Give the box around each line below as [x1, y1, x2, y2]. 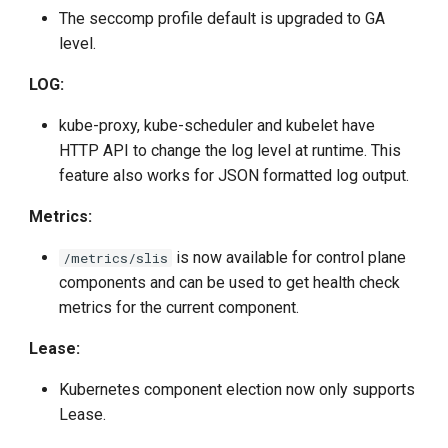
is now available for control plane [172, 248, 407, 268]
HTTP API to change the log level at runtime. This [59, 141, 402, 161]
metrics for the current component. [59, 298, 300, 318]
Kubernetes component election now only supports [59, 380, 416, 400]
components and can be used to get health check [59, 273, 401, 293]
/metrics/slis [63, 249, 169, 268]
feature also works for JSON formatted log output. [59, 166, 410, 186]
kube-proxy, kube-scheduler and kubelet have [59, 116, 376, 136]
